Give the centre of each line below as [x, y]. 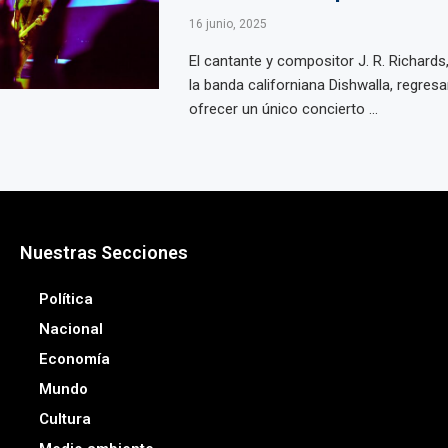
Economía [74, 359]
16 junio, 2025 [227, 24]
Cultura [64, 419]
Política [65, 299]
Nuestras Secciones [103, 252]
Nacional [70, 329]
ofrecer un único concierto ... [283, 109]
